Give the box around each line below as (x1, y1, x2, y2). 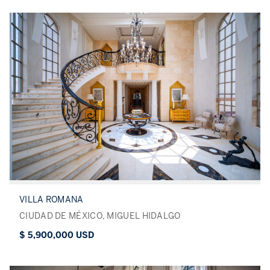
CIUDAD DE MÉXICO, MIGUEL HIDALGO (19, 210, 181, 221)
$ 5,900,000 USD (19, 230, 94, 240)
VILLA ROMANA (19, 194, 84, 205)
